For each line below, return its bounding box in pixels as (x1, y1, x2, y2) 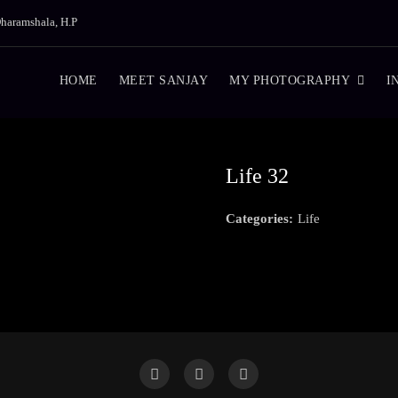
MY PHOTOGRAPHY (229, 74, 350, 87)
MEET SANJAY (118, 74, 208, 87)
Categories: (225, 211, 293, 226)
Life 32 (225, 164, 289, 187)
